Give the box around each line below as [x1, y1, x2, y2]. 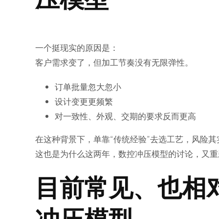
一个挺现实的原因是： [35, 42, 118, 53]
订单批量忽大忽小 [54, 81, 121, 92]
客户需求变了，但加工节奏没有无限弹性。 [35, 57, 193, 68]
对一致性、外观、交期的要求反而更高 [54, 110, 196, 122]
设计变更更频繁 [54, 96, 113, 107]
